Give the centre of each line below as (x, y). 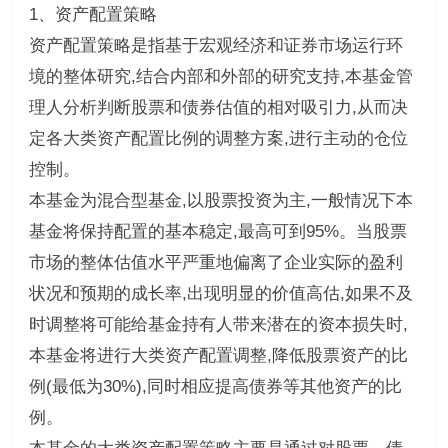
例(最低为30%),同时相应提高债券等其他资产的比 (215, 386)
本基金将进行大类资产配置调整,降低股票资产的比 (218, 355)
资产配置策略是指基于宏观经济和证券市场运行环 (215, 45)
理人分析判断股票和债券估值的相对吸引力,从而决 (218, 107)
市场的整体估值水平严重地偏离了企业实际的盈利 (215, 262)
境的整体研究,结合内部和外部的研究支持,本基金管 (220, 76)
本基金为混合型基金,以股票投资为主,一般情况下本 (220, 200)
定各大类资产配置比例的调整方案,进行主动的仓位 (218, 138)
